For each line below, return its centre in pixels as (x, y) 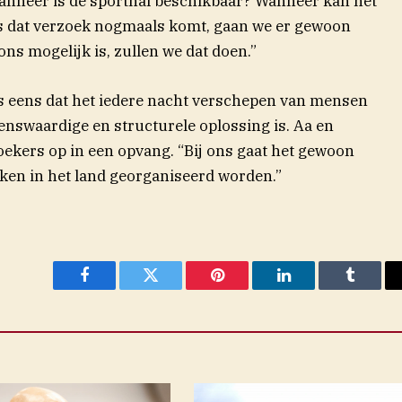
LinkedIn (312, 288)
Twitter (173, 288)
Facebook (114, 288)
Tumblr (372, 288)
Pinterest (244, 288)
